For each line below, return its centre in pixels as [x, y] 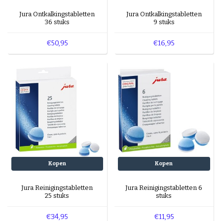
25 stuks [57, 196]
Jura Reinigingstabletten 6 [164, 188]
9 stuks [164, 22]
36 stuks [57, 22]
